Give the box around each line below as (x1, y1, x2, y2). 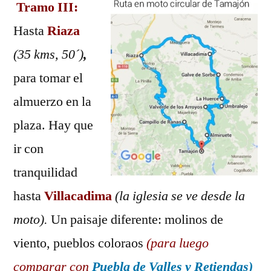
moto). (13, 211, 48, 228)
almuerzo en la (13, 93, 91, 110)
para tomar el (13, 70, 83, 87)
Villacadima (44, 188, 115, 204)
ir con (13, 140, 44, 157)
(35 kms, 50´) (13, 46, 83, 63)
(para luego (146, 235, 209, 252)
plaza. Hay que (13, 117, 93, 134)
